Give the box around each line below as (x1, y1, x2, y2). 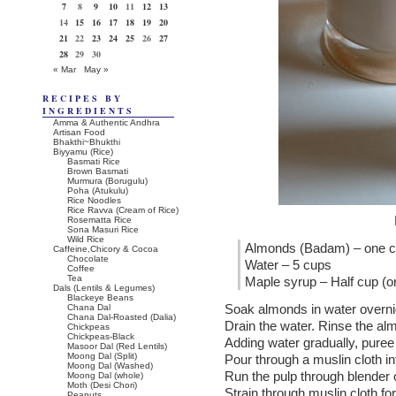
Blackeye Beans (67, 293, 133, 302)
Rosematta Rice (67, 215, 132, 225)
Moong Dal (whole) (67, 370, 143, 380)
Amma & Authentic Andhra (53, 118, 160, 127)
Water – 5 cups (245, 257, 331, 272)
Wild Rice (67, 234, 104, 244)
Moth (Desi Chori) (67, 380, 137, 390)
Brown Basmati (67, 166, 128, 176)
